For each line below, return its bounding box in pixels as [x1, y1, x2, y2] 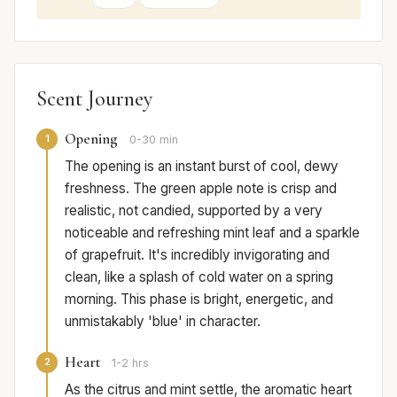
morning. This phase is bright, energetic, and [65, 290, 333, 307]
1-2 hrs [112, 355, 149, 370]
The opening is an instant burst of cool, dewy [65, 157, 339, 175]
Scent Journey [36, 85, 152, 112]
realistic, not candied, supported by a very [65, 201, 323, 219]
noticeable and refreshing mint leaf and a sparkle [65, 223, 360, 241]
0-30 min [129, 132, 178, 146]
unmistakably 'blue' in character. [65, 312, 261, 330]
